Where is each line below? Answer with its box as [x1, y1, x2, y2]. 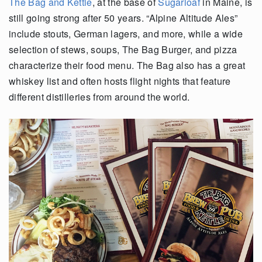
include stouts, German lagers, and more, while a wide [9, 27, 243, 41]
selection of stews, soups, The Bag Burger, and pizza [9, 43, 237, 57]
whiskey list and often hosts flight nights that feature [9, 74, 231, 88]
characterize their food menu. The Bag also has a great [9, 58, 246, 73]
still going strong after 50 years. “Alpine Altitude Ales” [9, 11, 238, 25]
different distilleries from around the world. [9, 90, 190, 104]
